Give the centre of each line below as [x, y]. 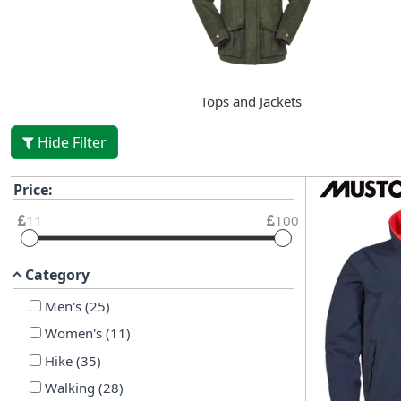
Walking [69, 387]
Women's [73, 333]
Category [57, 274]
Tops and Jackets [252, 101]
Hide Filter [72, 142]
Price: [33, 189]
